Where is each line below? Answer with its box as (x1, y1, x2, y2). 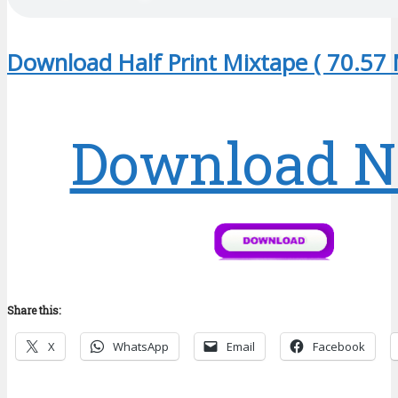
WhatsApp (113, 338, 169, 354)
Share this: (7, 302, 60, 317)
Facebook (313, 338, 365, 354)
